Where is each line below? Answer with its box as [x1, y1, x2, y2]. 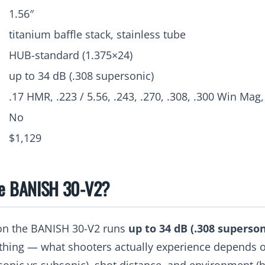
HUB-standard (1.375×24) [9, 47, 132, 62]
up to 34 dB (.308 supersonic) [9, 68, 154, 83]
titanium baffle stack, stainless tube [9, 27, 186, 41]
